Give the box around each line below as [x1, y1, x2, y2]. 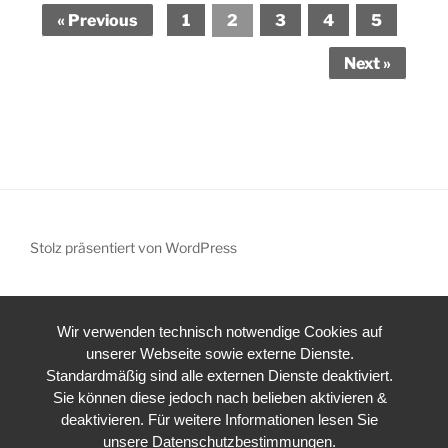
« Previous [57, 10, 138, 30]
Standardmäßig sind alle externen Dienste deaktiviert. [46, 366, 394, 384]
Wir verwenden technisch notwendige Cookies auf [57, 322, 383, 340]
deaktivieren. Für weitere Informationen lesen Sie [61, 410, 379, 428]
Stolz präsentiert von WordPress [30, 239, 237, 257]
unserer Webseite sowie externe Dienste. [85, 344, 354, 362]
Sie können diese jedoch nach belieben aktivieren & [52, 388, 387, 406]
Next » [344, 53, 391, 73]
